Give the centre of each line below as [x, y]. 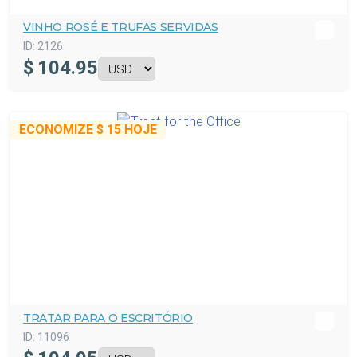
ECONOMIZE [58, 129]
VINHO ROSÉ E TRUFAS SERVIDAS [121, 27]
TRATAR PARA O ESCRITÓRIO [108, 318]
